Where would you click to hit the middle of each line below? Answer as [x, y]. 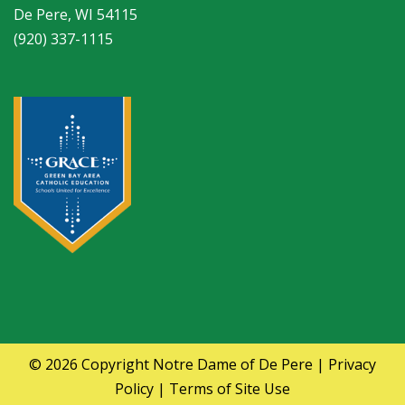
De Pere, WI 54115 [75, 14]
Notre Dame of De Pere [233, 365]
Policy [134, 389]
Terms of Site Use [230, 389]
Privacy [352, 365]
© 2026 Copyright [91, 365]
